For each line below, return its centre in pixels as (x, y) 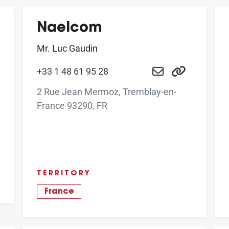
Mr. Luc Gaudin (67, 48)
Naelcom (70, 28)
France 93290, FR (72, 106)
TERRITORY (64, 174)
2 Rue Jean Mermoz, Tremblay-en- (107, 92)
